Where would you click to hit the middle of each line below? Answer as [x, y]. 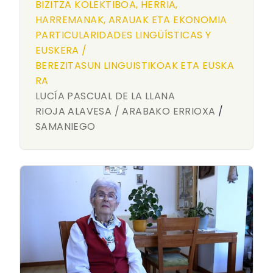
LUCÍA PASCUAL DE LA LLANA [105, 96]
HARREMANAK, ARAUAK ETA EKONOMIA [131, 20]
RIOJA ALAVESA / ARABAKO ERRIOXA [126, 111]
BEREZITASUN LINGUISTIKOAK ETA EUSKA [135, 66]
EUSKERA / [61, 50]
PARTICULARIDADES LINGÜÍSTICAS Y [123, 35]
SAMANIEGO [66, 126]
